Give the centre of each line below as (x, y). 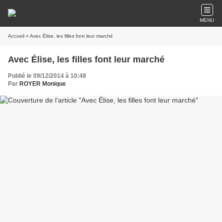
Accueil (16, 36)
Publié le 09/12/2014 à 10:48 (47, 76)
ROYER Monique (43, 84)
